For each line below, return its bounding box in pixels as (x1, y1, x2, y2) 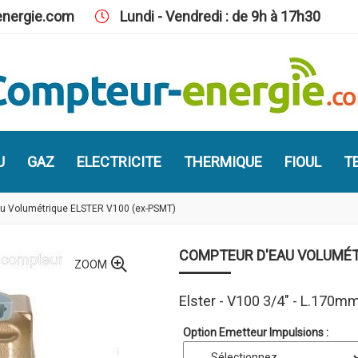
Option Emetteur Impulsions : (183, 326, 328, 340)
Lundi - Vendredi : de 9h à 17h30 (117, 8, 320, 25)
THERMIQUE (183, 153, 262, 170)
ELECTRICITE (76, 153, 161, 170)
